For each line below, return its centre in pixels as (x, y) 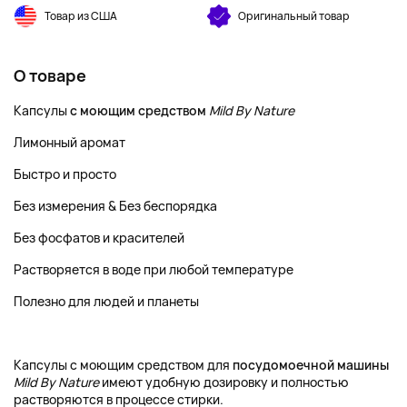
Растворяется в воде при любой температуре (154, 269)
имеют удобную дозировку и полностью (224, 382)
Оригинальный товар (294, 16)
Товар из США (81, 16)
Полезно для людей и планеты (106, 301)
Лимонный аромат (69, 142)
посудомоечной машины (311, 365)
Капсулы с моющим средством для (123, 365)
